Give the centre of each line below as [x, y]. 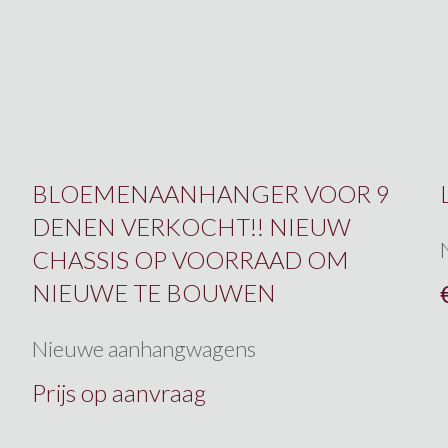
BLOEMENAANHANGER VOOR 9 [210, 194]
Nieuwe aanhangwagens [143, 349]
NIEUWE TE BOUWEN [153, 293]
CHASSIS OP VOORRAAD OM [190, 260]
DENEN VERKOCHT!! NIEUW [191, 227]
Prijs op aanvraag [118, 393]
